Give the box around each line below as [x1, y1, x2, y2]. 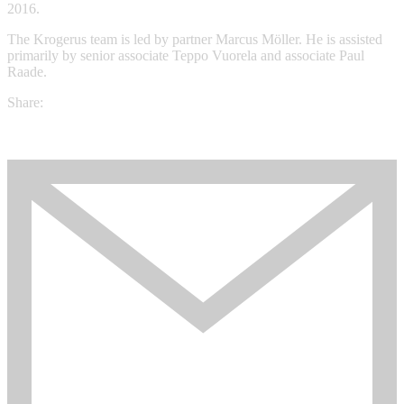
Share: [7, 94, 43, 110]
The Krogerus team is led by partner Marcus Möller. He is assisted [7, 31, 382, 47]
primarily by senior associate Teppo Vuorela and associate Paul [7, 47, 364, 63]
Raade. [7, 63, 47, 79]
